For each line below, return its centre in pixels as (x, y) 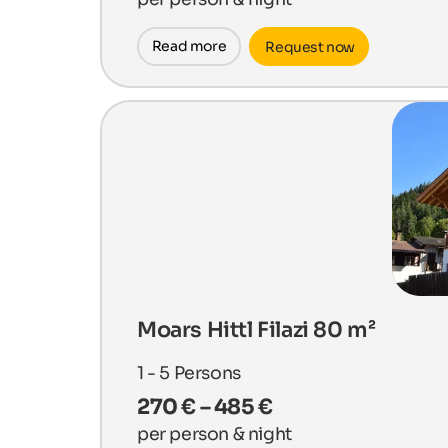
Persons (207, 372)
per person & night (214, 433)
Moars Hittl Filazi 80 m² (256, 329)
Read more (189, 46)
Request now (308, 47)
